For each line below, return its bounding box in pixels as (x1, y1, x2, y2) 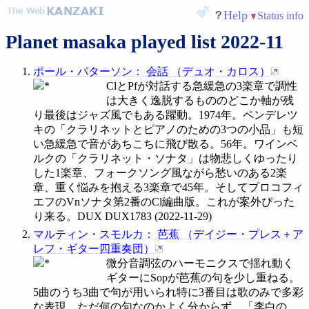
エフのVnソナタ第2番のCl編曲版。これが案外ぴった (33, 195, 295, 208)
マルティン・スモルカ (33, 228, 143, 241)
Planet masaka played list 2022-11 (6, 30, 283, 52)
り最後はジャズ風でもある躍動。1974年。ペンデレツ (33, 108, 298, 121)
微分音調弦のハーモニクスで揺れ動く (106, 257, 294, 270)
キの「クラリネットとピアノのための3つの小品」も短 (33, 123, 303, 135)
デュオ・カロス (182, 65, 259, 77)
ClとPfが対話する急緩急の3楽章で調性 (106, 79, 297, 92)
